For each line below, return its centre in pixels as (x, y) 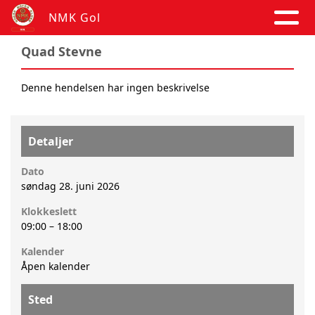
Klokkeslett (49, 211)
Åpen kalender (56, 266)
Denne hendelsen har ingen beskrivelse (115, 88)
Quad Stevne (62, 51)
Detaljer (51, 141)
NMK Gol (74, 18)
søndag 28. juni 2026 (70, 186)
